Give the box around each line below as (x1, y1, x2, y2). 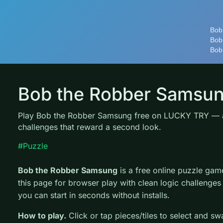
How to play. (18, 211, 66, 221)
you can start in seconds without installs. (18, 190, 170, 200)
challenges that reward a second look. (18, 122, 161, 132)
